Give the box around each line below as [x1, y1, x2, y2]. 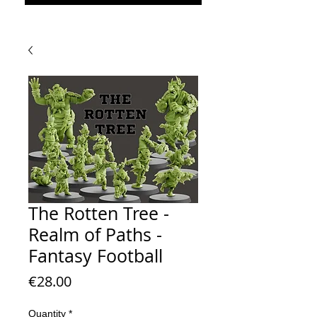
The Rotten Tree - [28, 202, 169, 225]
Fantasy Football [28, 244, 163, 267]
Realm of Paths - [28, 223, 162, 246]
